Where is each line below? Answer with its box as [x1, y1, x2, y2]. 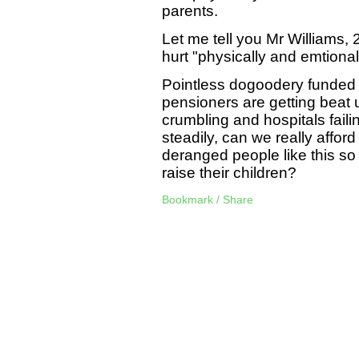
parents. [161, 2, 218, 19]
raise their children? [161, 164, 296, 182]
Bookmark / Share [161, 192, 253, 206]
